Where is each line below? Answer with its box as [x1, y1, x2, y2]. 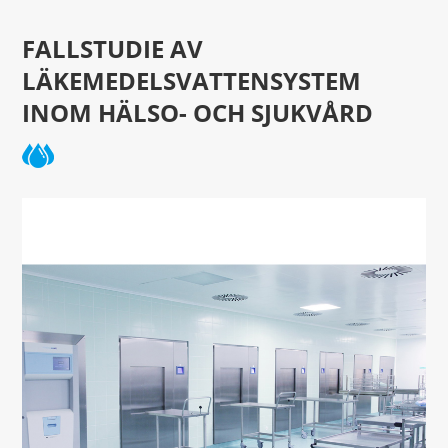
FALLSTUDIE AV [22, 32, 204, 65]
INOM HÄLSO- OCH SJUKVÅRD [22, 96, 374, 129]
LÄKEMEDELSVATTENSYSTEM [22, 64, 362, 97]
